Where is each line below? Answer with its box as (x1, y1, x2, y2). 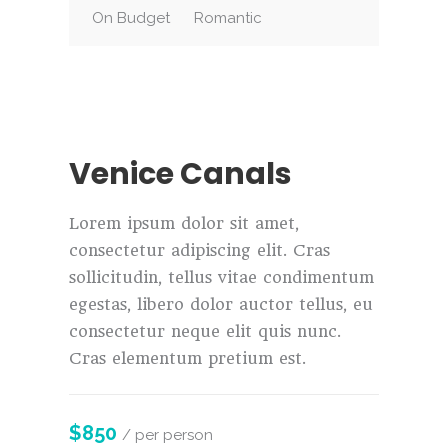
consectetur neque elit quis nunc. (69, 321, 341, 341)
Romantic (194, 9, 262, 28)
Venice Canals (69, 152, 292, 195)
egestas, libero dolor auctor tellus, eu (69, 294, 373, 314)
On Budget (92, 9, 170, 28)
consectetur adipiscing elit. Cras (69, 240, 330, 260)
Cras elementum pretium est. (69, 348, 306, 368)
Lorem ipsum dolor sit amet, (69, 213, 299, 233)
